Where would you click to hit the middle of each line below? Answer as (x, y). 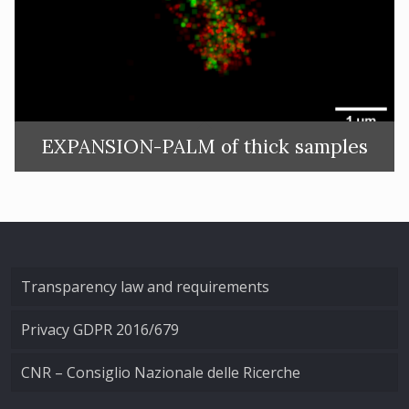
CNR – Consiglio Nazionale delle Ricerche (160, 372)
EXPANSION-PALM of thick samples (204, 147)
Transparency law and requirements (145, 287)
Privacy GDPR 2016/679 (100, 330)
